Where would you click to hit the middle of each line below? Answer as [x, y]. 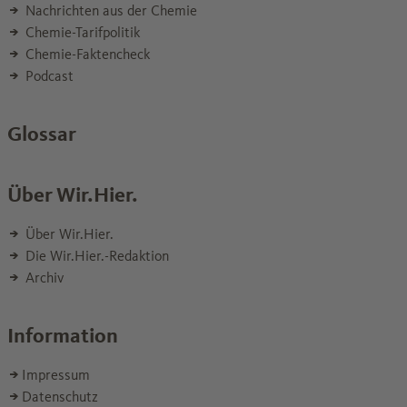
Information [63, 335]
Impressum [56, 374]
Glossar [42, 134]
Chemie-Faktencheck [86, 54]
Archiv [43, 277]
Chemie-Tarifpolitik [81, 32]
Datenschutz [60, 396]
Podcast [48, 75]
